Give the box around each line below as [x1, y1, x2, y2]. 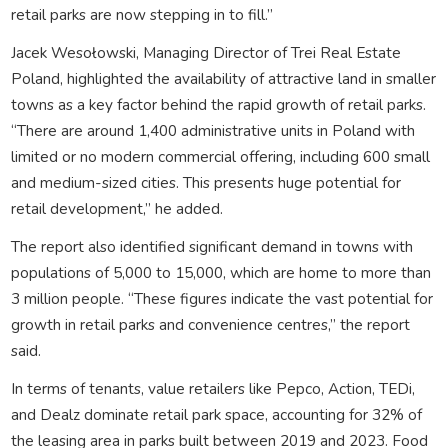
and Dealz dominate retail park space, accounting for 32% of [10, 403, 422, 425]
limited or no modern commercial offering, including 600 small [10, 145, 430, 167]
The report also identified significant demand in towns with [10, 235, 413, 257]
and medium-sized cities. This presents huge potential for [10, 171, 401, 193]
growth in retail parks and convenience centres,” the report [10, 313, 410, 335]
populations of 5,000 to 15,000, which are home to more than [10, 261, 431, 283]
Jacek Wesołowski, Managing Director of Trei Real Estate [10, 41, 401, 63]
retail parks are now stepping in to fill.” [10, 3, 273, 25]
